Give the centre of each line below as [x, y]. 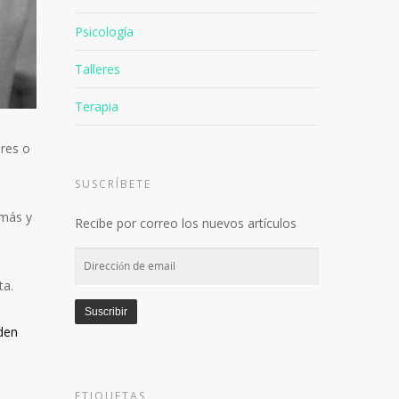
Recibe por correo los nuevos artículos [186, 223]
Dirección [102, 258]
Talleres [98, 69]
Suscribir [106, 312]
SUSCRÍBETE [114, 184]
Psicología [105, 32]
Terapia [97, 106]
